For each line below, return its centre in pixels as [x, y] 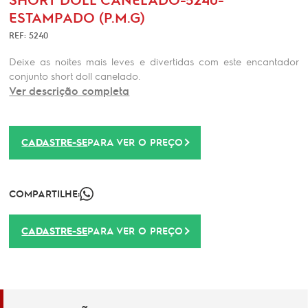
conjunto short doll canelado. [75, 76]
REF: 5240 [29, 35]
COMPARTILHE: [45, 193]
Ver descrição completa [69, 91]
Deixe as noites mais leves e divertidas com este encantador [154, 61]
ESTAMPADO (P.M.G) [77, 17]
